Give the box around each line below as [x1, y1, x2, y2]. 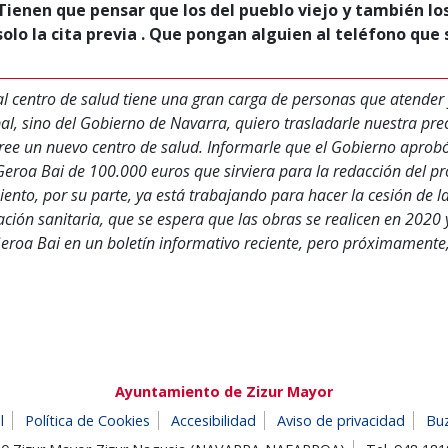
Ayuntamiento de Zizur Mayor [115, 382, 333, 401]
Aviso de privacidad [277, 411, 405, 430]
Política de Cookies [25, 411, 150, 430]
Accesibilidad [171, 411, 256, 430]
